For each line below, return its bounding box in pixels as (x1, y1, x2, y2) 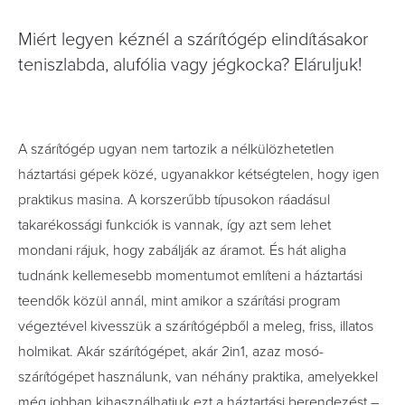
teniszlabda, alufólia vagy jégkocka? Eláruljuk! (18, 54, 362, 76)
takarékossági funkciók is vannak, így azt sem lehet (18, 216, 331, 234)
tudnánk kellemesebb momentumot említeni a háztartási (18, 267, 363, 285)
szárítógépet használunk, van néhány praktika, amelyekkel (18, 368, 378, 386)
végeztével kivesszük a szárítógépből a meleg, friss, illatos (18, 317, 373, 335)
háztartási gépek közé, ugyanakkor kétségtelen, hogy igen (18, 165, 380, 184)
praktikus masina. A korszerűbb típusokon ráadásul (18, 191, 330, 209)
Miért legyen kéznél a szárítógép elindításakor (18, 29, 368, 51)
